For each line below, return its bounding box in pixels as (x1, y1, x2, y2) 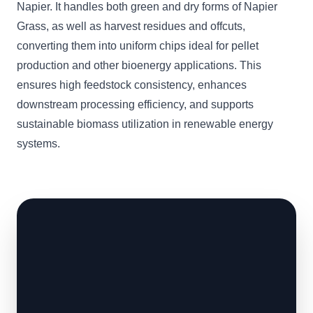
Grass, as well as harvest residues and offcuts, (17, 20, 245, 32)
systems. (17, 138, 60, 150)
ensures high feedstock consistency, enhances (17, 79, 247, 91)
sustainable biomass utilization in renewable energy (17, 118, 273, 130)
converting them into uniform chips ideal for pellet (17, 40, 259, 52)
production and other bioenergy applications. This (17, 59, 261, 71)
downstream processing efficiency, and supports (17, 99, 254, 110)
